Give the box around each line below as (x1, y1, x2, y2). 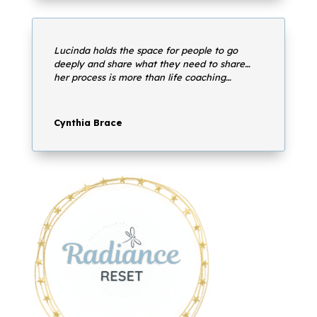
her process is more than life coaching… (53, 71, 231, 83)
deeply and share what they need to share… (53, 58, 250, 70)
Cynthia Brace (53, 117, 122, 129)
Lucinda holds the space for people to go (53, 45, 238, 57)
